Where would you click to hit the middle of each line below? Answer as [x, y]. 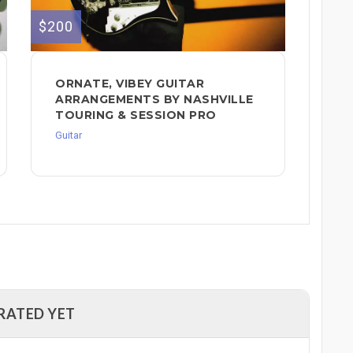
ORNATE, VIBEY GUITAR [130, 83]
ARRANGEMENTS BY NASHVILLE [154, 99]
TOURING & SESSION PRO [136, 115]
